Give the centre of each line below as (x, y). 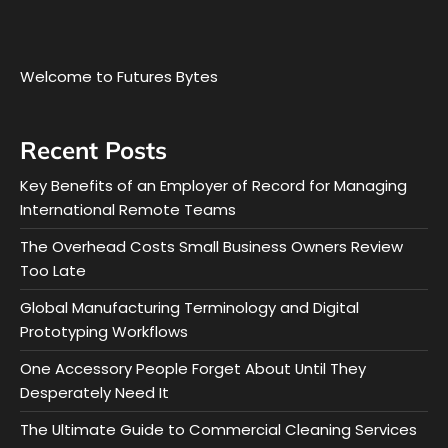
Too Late (53, 271)
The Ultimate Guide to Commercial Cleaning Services (218, 430)
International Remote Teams (128, 210)
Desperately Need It (94, 393)
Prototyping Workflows (104, 332)
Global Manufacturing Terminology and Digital (189, 308)
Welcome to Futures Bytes (119, 76)
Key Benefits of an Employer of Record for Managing (213, 186)
